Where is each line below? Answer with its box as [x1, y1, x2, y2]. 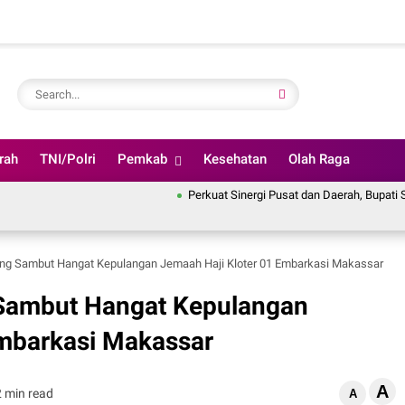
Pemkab [118, 151, 167, 167]
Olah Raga [288, 151, 350, 167]
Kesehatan [203, 151, 267, 167]
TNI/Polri [40, 151, 96, 167]
